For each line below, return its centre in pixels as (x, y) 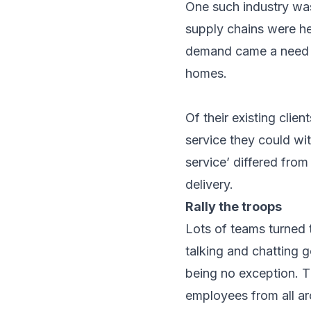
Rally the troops (234, 206)
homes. (206, 73)
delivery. (209, 184)
